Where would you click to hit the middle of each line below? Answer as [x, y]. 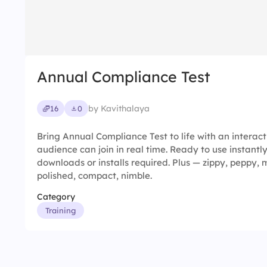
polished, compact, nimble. [94, 176]
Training [60, 210]
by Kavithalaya [119, 108]
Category [56, 197]
